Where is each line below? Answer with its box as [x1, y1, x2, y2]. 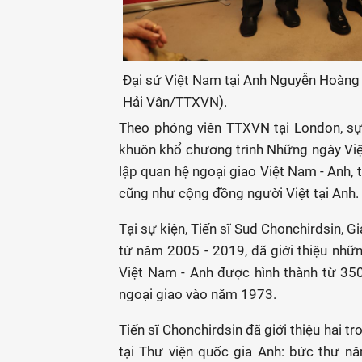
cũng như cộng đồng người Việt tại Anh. [119, 185, 359, 201]
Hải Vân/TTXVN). [123, 94, 227, 110]
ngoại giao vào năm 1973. [119, 286, 276, 302]
